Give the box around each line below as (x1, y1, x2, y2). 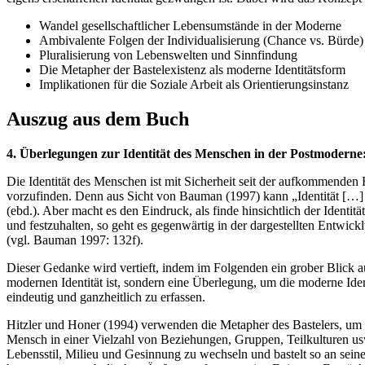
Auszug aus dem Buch (7, 108, 189, 130)
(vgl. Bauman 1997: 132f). (7, 233, 143, 248)
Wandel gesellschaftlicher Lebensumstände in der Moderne (39, 19, 341, 33)
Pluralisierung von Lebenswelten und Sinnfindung (39, 48, 297, 63)
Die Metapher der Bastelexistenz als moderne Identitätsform (39, 63, 345, 77)
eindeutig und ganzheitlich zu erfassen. (7, 290, 205, 305)
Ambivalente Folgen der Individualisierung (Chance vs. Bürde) (39, 33, 363, 48)
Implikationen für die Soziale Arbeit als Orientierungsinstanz (39, 77, 349, 92)
